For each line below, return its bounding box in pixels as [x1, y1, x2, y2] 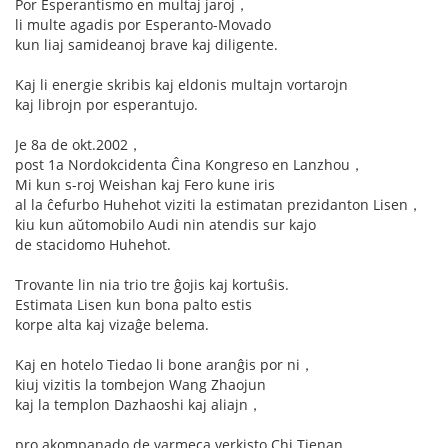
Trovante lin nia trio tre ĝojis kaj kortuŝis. [15, 275, 289, 294]
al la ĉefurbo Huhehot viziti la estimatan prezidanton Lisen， [15, 195, 422, 214]
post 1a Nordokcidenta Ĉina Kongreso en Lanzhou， [15, 155, 364, 174]
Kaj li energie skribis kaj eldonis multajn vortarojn [15, 75, 348, 94]
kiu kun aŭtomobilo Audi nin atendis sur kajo [15, 215, 316, 234]
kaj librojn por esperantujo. [15, 95, 198, 114]
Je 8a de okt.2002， [15, 135, 142, 154]
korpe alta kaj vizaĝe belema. [15, 315, 209, 334]
